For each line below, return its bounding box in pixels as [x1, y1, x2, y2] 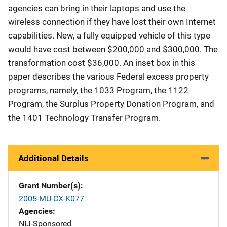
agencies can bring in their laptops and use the [8, 3, 185, 13]
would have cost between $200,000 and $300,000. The [8, 44, 218, 54]
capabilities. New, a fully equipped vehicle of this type [8, 30, 210, 41]
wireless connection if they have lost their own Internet [8, 17, 216, 27]
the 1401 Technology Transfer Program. [8, 112, 161, 123]
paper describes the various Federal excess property [8, 71, 209, 82]
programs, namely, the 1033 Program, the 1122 [8, 85, 188, 95]
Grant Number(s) [19, 181, 81, 191]
